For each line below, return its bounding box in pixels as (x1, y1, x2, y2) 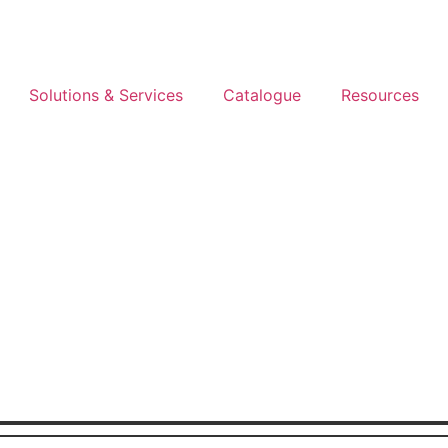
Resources (340, 85, 419, 105)
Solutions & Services (28, 85, 183, 105)
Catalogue (222, 85, 301, 105)
